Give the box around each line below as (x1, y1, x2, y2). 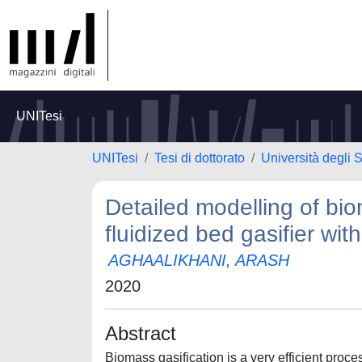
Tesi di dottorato (154, 151, 245, 165)
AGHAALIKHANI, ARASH (108, 251, 289, 269)
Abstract (105, 322, 176, 344)
